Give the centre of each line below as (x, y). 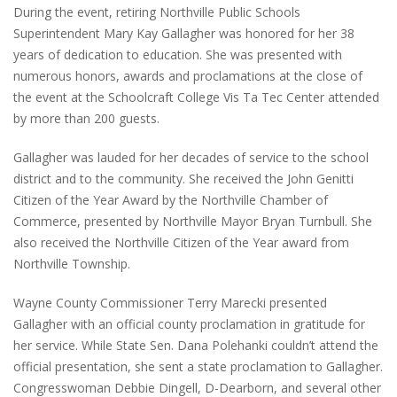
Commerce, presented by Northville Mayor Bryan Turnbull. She (193, 221)
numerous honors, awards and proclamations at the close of (188, 75)
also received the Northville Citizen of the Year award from (181, 242)
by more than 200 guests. (86, 118)
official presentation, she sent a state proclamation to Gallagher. (198, 366)
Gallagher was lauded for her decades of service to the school (191, 157)
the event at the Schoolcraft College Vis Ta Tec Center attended (196, 97)
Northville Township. (72, 263)
